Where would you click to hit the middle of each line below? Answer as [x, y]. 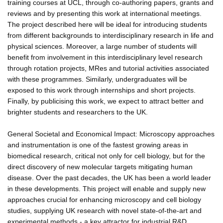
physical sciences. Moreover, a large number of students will [102, 46]
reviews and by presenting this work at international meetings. [105, 13]
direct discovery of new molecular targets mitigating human [100, 167]
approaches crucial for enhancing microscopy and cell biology [104, 199]
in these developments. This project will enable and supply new [107, 188]
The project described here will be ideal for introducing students [107, 24]
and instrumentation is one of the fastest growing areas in [98, 145]
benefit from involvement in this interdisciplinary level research [105, 57]
